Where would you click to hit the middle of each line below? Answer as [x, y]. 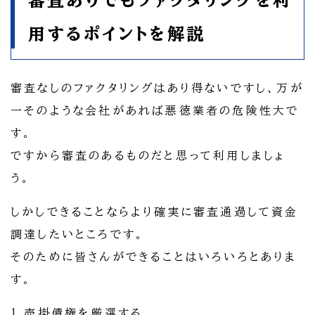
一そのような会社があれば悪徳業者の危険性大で [155, 111]
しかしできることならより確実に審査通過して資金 [155, 212]
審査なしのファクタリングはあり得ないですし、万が [157, 88]
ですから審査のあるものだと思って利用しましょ [148, 156]
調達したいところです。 [78, 234]
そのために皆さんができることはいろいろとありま [154, 257]
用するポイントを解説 [117, 34]
